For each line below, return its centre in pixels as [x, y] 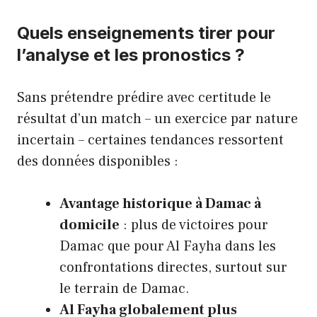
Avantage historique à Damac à [160, 203]
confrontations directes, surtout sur [173, 267]
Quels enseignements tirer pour [146, 33]
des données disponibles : [98, 161]
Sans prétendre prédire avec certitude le [144, 97]
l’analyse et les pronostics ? [131, 54]
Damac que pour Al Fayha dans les [168, 246]
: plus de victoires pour [194, 225]
